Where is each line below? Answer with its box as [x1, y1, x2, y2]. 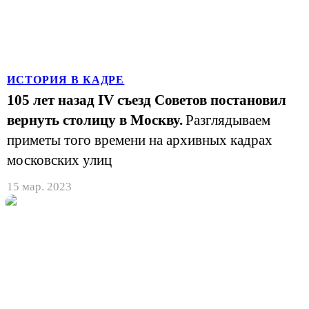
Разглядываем [186, 112, 270, 128]
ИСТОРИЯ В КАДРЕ [7, 73, 125, 86]
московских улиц [7, 152, 112, 168]
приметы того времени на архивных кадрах [7, 132, 272, 148]
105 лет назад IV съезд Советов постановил [7, 92, 286, 108]
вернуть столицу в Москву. [7, 112, 183, 128]
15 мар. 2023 [7, 179, 72, 193]
